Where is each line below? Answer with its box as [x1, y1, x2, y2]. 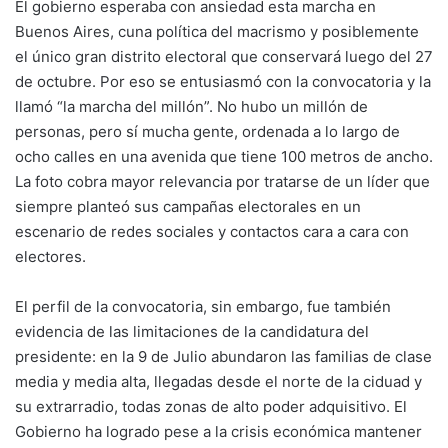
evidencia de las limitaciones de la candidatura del [15, 322, 369, 341]
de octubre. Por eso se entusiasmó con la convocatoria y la [15, 72, 431, 91]
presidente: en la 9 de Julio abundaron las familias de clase [15, 347, 432, 366]
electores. [15, 247, 86, 266]
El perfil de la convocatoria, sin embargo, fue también [15, 297, 391, 316]
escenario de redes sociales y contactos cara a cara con [15, 222, 409, 241]
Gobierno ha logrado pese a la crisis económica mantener [15, 422, 422, 441]
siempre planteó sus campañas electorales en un [15, 197, 361, 216]
